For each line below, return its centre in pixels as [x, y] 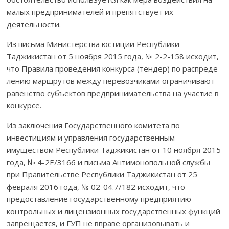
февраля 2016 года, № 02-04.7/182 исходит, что [96, 186]
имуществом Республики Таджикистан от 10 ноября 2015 [114, 150]
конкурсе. [24, 105]
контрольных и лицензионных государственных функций [114, 211]
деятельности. [34, 24]
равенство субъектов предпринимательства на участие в [113, 93]
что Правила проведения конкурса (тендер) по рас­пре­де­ [114, 68]
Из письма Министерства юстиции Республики [93, 44]
